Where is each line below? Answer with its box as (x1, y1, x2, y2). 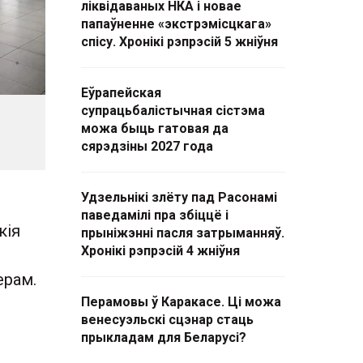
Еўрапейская (81, 85, 161, 100)
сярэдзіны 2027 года (81, 139, 213, 154)
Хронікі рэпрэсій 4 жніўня (81, 243, 240, 258)
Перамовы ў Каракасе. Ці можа (81, 294, 281, 310)
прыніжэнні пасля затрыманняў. (81, 225, 284, 241)
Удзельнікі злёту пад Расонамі (81, 190, 277, 205)
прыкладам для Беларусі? (81, 330, 246, 345)
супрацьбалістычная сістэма (81, 103, 265, 118)
